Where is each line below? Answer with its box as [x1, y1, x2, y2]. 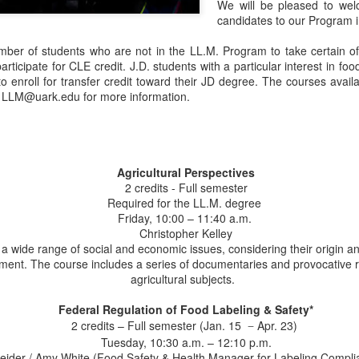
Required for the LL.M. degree [107, 195, 264, 211]
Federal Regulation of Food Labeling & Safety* [58, 301, 313, 317]
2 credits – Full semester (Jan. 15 [71, 317, 248, 333]
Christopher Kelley [139, 225, 232, 241]
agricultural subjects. [131, 271, 235, 287]
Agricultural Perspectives [117, 164, 255, 180]
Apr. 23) [254, 317, 301, 333]
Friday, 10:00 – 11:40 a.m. [117, 210, 255, 226]
